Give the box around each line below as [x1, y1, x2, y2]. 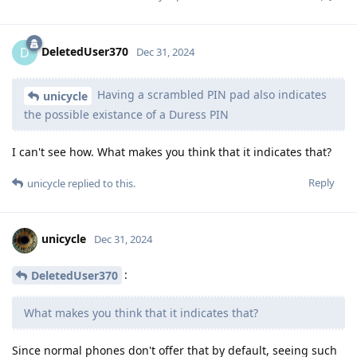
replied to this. [65, 175, 135, 190]
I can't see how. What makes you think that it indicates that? [12, 143, 331, 159]
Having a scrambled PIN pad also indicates [94, 86, 327, 102]
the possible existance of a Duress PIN [24, 106, 229, 122]
